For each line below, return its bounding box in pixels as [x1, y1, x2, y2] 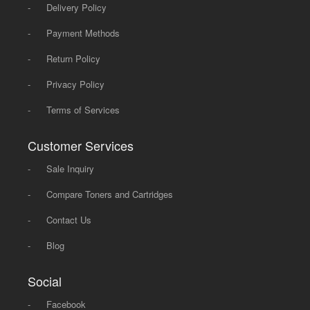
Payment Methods [46, 26, 120, 40]
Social [28, 272, 62, 291]
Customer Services [28, 136, 134, 155]
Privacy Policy [46, 77, 105, 91]
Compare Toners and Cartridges [46, 188, 174, 201]
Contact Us [46, 213, 92, 227]
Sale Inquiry [46, 162, 95, 176]
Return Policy [46, 52, 101, 66]
